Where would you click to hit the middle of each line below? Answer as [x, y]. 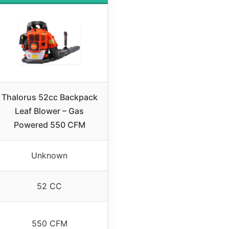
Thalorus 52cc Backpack [49, 97]
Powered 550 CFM [49, 124]
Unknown [49, 155]
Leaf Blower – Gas [49, 111]
